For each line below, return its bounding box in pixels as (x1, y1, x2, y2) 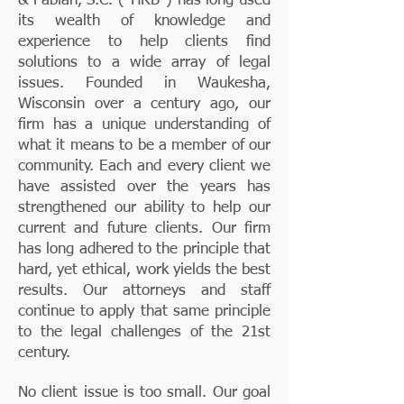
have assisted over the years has (18, 179, 271, 195)
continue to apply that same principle (18, 304, 271, 319)
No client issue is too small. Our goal (18, 385, 271, 400)
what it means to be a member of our (18, 138, 271, 153)
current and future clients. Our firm (18, 221, 271, 236)
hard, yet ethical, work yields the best (18, 262, 271, 278)
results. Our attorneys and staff (18, 283, 271, 298)
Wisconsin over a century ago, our (18, 96, 271, 112)
